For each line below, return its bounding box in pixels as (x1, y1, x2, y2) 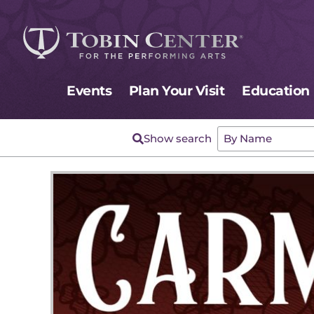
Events (67, 83, 111, 100)
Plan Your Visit (128, 83, 225, 100)
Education (242, 83, 310, 100)
